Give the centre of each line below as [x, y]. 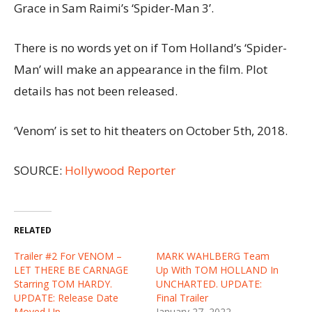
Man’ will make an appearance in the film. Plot [141, 70]
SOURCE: [39, 171]
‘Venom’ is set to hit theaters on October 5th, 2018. [151, 131]
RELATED [33, 231]
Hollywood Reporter [120, 171]
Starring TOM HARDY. [63, 284]
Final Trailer [182, 298]
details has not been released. [96, 91]
